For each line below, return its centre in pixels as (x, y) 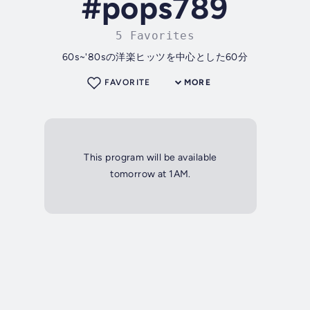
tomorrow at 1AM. (151, 174)
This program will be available (151, 158)
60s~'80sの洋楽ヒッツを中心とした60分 (155, 57)
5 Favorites (155, 36)
